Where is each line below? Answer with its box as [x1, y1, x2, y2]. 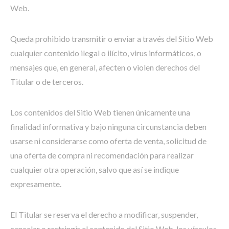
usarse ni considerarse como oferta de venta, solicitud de [10, 136, 207, 146]
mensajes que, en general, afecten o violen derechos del [10, 62, 200, 72]
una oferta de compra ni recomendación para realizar [10, 150, 194, 160]
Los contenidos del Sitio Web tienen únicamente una [10, 107, 190, 117]
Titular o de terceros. [10, 77, 83, 86]
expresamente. [10, 179, 61, 189]
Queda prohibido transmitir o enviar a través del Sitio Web [10, 34, 213, 43]
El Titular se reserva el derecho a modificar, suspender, [10, 210, 198, 219]
